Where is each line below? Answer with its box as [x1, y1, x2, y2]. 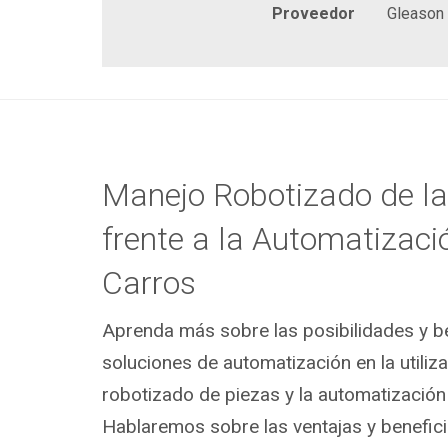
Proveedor [272, 3, 355, 23]
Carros [101, 263, 196, 302]
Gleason [387, 3, 444, 23]
